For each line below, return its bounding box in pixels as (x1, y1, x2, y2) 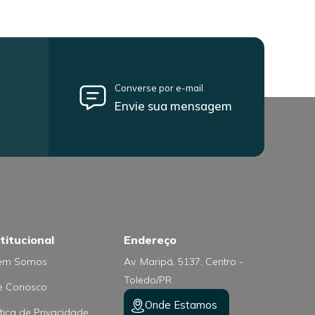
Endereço (124, 233, 176, 247)
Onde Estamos (145, 298, 217, 311)
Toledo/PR (124, 274, 172, 286)
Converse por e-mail (115, 82, 204, 94)
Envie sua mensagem (115, 98, 233, 113)
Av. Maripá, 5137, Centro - (124, 255, 243, 268)
